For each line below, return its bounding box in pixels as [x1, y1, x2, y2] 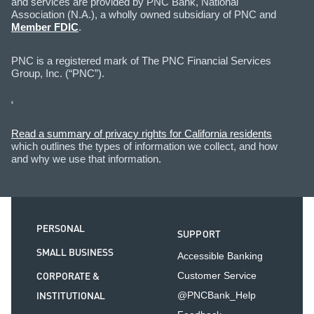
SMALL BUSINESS [36, 245, 114, 261]
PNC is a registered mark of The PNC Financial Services [11, 55, 271, 67]
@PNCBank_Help [177, 289, 256, 301]
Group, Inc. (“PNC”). [11, 67, 104, 80]
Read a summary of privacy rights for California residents [11, 127, 272, 139]
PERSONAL [36, 221, 85, 237]
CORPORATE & [36, 268, 100, 285]
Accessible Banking [177, 250, 263, 261]
